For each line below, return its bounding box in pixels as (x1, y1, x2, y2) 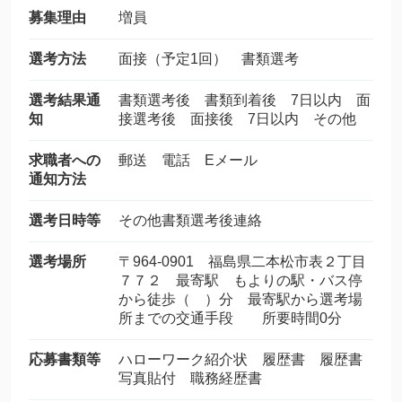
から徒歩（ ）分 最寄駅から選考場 (118, 292, 363, 307)
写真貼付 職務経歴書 (118, 371, 262, 386)
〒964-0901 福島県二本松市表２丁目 (118, 254, 366, 269)
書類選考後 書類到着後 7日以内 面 (118, 92, 371, 108)
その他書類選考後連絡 (118, 213, 262, 228)
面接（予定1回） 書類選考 (118, 51, 299, 66)
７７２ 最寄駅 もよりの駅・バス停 (118, 273, 363, 288)
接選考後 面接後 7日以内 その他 (118, 111, 356, 127)
